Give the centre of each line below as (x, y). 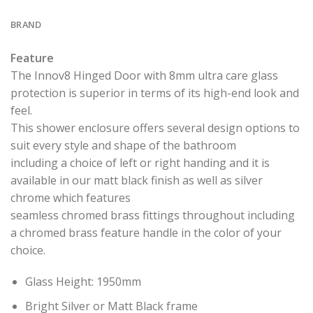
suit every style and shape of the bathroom (123, 145)
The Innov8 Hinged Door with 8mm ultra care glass (144, 75)
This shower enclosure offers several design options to (155, 128)
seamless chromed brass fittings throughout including (153, 215)
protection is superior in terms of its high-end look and (155, 93)
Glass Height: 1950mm (83, 282)
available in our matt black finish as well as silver (137, 180)
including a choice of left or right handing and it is (140, 162)
